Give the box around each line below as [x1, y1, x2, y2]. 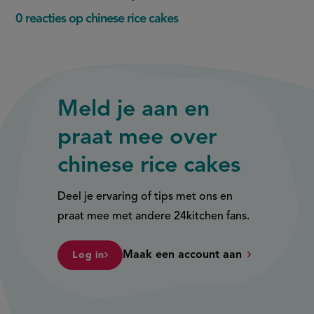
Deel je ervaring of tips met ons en [57, 191, 233, 203]
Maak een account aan [122, 250, 242, 261]
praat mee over [57, 127, 217, 150]
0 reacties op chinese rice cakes [15, 13, 179, 26]
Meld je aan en [57, 99, 210, 122]
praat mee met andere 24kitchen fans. [57, 211, 250, 223]
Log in [72, 250, 104, 261]
